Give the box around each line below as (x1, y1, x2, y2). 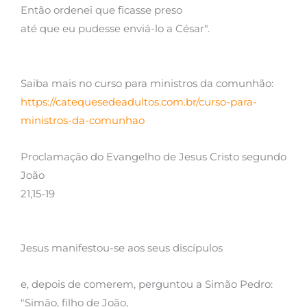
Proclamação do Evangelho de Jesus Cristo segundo (21, 150, 286, 163)
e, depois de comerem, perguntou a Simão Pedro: (21, 278, 273, 291)
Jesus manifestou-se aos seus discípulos (21, 242, 223, 255)
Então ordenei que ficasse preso (21, 4, 182, 17)
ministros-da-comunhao (21, 114, 145, 127)
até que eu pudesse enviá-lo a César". (21, 23, 210, 36)
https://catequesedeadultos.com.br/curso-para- (21, 96, 257, 109)
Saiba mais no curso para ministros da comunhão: (21, 77, 273, 90)
